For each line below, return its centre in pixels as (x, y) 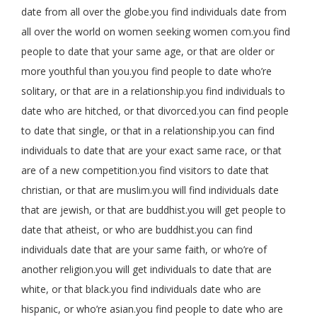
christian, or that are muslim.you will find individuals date (150, 190)
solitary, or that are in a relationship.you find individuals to (153, 91)
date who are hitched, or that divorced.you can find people (155, 111)
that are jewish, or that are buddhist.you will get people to (154, 210)
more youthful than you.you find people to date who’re (146, 71)
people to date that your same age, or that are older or (148, 51)
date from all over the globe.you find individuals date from (154, 12)
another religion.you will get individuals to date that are (146, 269)
